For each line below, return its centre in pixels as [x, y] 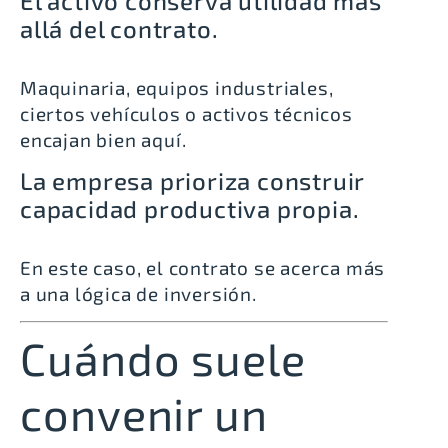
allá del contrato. [119, 28]
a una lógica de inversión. [138, 293]
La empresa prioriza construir [193, 180]
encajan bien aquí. [103, 139]
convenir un [144, 413]
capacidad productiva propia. [190, 208]
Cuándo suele [163, 358]
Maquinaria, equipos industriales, [177, 87]
